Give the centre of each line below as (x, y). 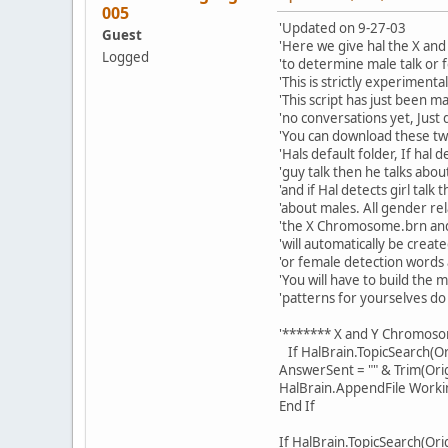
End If (297, 405)
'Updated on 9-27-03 (342, 27)
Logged (125, 56)
